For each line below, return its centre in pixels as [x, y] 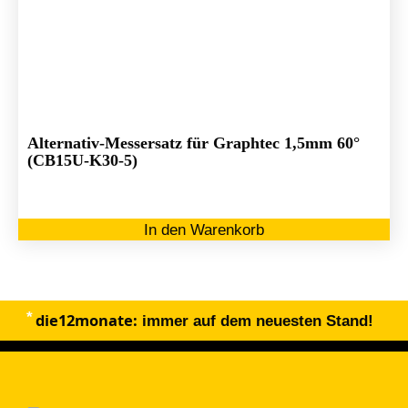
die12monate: [86, 321]
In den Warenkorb [204, 230]
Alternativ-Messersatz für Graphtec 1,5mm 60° [194, 143]
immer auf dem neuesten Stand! [255, 321]
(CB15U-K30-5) [83, 161]
